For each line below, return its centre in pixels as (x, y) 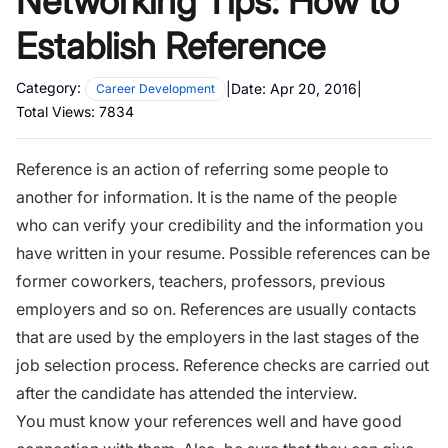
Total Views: (57, 111)
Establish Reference (170, 45)
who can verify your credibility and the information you (219, 224)
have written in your (91, 252)
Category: (48, 87)
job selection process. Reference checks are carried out (222, 364)
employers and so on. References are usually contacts (216, 308)
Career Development (155, 88)
